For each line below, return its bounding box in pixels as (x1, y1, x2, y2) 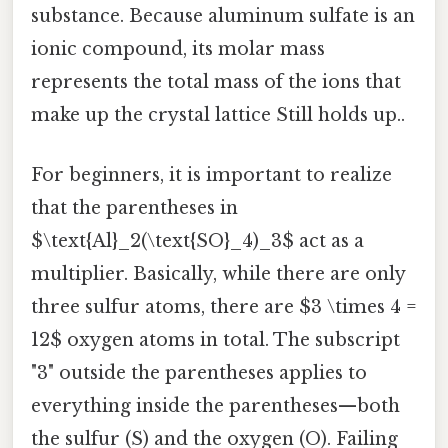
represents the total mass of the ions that (31, 71, 401, 94)
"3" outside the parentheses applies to (31, 361, 367, 384)
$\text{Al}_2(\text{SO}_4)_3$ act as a (31, 229, 364, 252)
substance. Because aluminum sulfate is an (31, 5, 415, 28)
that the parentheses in (31, 196, 238, 219)
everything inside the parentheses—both (31, 394, 400, 417)
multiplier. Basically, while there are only (31, 262, 405, 285)
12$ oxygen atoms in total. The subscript (31, 328, 400, 351)
